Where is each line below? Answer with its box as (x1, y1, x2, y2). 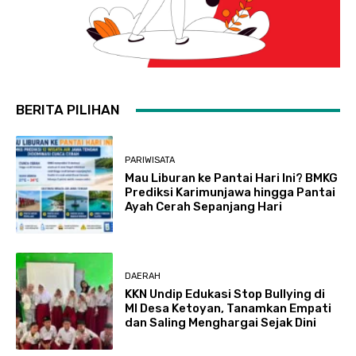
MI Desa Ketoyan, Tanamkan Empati (125, 301, 332, 316)
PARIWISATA (125, 155, 176, 166)
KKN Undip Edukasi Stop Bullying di (125, 287, 326, 302)
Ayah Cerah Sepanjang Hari (125, 199, 283, 215)
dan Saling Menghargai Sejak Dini (125, 315, 317, 331)
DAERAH (125, 271, 161, 282)
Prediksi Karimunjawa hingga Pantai (125, 185, 336, 200)
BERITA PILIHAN (16, 102, 120, 118)
